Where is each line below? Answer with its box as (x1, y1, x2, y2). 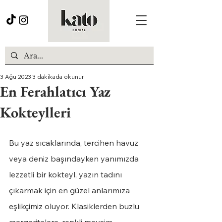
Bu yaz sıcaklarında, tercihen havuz (9, 138, 140, 148)
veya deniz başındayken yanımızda (9, 154, 141, 164)
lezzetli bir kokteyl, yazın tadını (9, 169, 124, 179)
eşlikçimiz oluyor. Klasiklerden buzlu (9, 201, 141, 211)
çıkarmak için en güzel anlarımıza (9, 185, 132, 195)
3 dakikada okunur (32, 73, 84, 80)
